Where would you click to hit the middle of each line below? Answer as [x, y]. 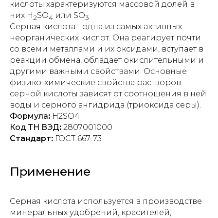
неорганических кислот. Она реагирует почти [105, 38]
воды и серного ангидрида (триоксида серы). [105, 105]
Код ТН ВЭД [35, 127]
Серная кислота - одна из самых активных [96, 27]
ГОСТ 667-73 [77, 139]
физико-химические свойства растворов [95, 83]
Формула [29, 116]
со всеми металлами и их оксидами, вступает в [107, 49]
